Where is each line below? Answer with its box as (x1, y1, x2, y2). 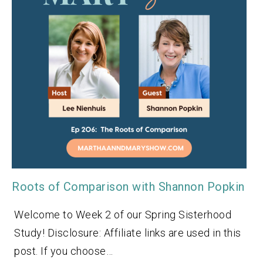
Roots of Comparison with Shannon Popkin (12, 179, 245, 194)
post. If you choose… (14, 244, 113, 257)
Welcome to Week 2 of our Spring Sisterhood (14, 208, 231, 221)
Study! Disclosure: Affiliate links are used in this (14, 226, 241, 239)
